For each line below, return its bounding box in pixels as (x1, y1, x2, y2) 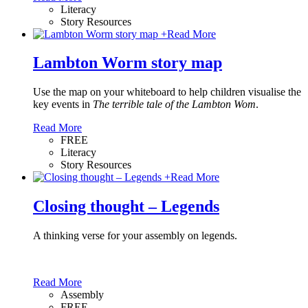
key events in (33, 98, 93, 111)
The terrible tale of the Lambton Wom (93, 98, 256, 111)
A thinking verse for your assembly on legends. (33, 230, 237, 242)
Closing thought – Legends (33, 197, 219, 216)
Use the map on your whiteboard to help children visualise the (33, 86, 301, 98)
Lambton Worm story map (33, 54, 222, 72)
